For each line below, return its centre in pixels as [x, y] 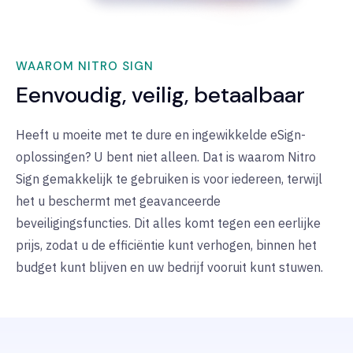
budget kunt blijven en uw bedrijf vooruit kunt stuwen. [169, 268]
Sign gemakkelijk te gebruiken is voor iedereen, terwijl [169, 179]
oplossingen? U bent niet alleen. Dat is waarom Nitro [166, 157]
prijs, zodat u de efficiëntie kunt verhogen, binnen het [166, 245]
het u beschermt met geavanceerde [118, 201]
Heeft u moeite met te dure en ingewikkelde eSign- [161, 135]
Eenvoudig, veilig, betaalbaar [160, 95]
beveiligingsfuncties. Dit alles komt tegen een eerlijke [168, 223]
